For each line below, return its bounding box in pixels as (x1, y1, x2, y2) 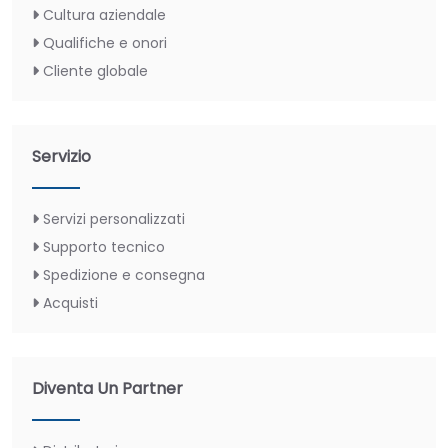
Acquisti (43, 292, 98, 313)
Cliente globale (43, 60, 148, 81)
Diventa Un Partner (32, 376, 183, 400)
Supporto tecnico (43, 236, 165, 257)
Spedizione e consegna (43, 264, 205, 285)
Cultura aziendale (43, 4, 166, 25)
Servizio (32, 144, 91, 168)
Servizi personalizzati (43, 208, 185, 229)
